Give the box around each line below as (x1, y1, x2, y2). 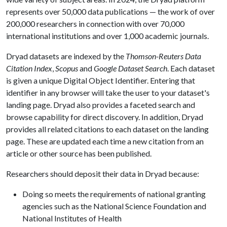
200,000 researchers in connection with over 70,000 (6, 19, 184, 28)
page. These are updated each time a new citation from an (6, 136, 204, 146)
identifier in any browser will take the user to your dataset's (6, 88, 210, 97)
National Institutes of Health (22, 213, 122, 223)
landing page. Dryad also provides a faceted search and (6, 100, 195, 109)
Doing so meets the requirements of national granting (22, 189, 206, 199)
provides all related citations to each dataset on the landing (6, 124, 209, 134)
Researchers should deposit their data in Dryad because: (6, 169, 199, 178)
